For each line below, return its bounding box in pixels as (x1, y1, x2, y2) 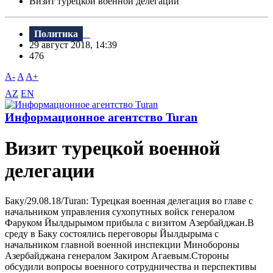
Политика (34, 29, 78, 40)
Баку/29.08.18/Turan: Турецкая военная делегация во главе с (5, 195, 253, 206)
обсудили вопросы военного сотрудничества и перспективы (5, 261, 257, 272)
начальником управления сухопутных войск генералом (5, 206, 235, 217)
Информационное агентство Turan (5, 110, 197, 124)
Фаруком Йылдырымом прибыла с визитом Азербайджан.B (5, 217, 254, 228)
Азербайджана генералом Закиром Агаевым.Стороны (5, 250, 229, 261)
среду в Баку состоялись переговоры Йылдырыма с (5, 228, 219, 239)
